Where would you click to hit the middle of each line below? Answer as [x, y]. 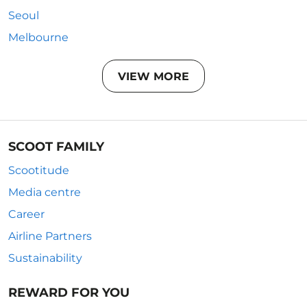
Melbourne [38, 37]
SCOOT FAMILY [56, 147]
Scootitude [39, 170]
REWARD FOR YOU [69, 293]
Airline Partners [50, 236]
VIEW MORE [153, 76]
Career [26, 214]
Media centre [45, 192]
